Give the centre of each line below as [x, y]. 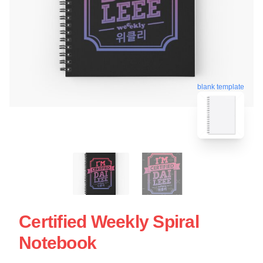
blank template [221, 84]
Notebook [58, 242]
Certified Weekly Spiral [109, 221]
